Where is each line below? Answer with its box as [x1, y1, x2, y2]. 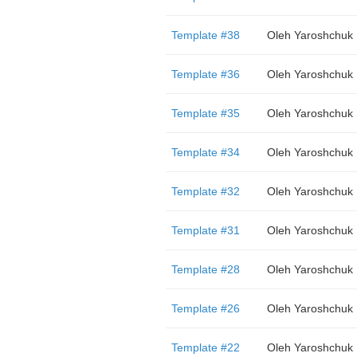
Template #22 [171, 341, 240, 354]
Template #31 [171, 224, 240, 237]
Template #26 [171, 302, 240, 315]
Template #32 [171, 185, 240, 198]
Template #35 [171, 107, 240, 120]
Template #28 [171, 263, 240, 276]
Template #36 [171, 68, 240, 80]
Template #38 [171, 29, 240, 41]
